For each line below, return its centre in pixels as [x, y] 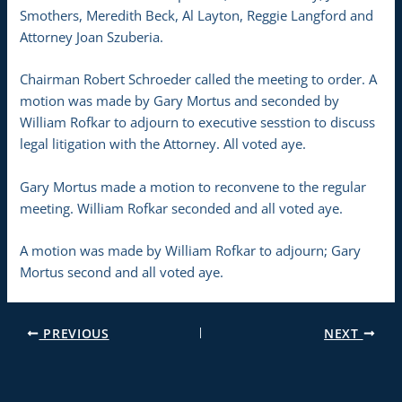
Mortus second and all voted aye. [122, 271]
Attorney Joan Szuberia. [92, 36]
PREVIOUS [74, 333]
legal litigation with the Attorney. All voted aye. [163, 144]
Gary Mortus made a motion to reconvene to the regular [193, 186]
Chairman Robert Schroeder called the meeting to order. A [199, 79]
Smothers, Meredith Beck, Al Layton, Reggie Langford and [197, 15]
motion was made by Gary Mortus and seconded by [180, 101]
